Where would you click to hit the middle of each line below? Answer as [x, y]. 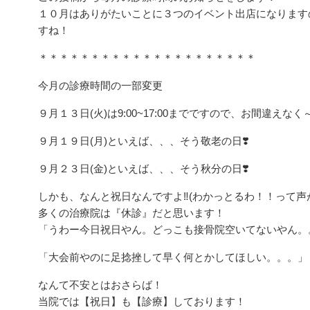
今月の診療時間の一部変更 [100, 85]
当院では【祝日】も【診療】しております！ [142, 301]
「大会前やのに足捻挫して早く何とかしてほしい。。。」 [173, 257]
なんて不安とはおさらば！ [100, 285]
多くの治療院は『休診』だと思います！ [131, 213]
